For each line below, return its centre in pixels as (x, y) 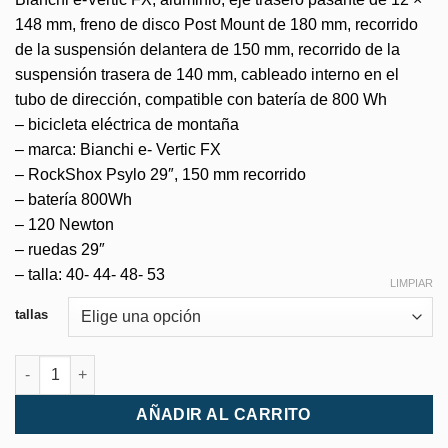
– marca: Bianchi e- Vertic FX (118, 149)
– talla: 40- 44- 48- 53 (90, 274)
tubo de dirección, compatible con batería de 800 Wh (201, 99)
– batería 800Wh (73, 199)
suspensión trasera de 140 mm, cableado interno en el (207, 74)
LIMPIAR (411, 282)
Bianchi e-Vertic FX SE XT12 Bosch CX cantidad (176, 364)
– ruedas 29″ (60, 249)
